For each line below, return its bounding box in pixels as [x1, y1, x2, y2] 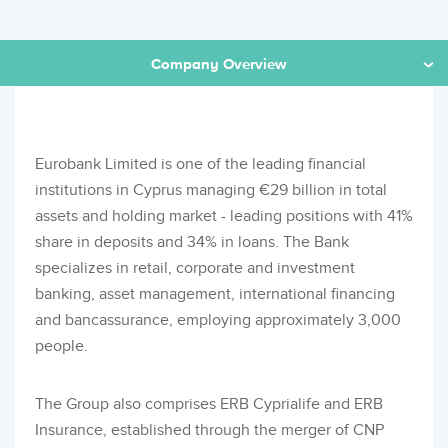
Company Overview [151, 55, 287, 73]
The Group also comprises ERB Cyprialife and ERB [35, 395, 383, 415]
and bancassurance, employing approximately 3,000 [35, 311, 401, 331]
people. [35, 337, 88, 357]
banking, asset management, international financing [35, 285, 395, 305]
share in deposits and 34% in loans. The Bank [35, 233, 349, 253]
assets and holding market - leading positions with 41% [35, 207, 413, 227]
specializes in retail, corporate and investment [35, 259, 355, 279]
